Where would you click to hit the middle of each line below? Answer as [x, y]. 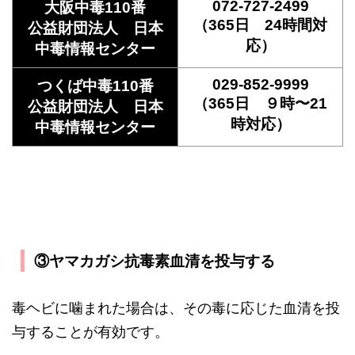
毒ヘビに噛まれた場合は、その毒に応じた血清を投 [176, 308]
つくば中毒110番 [95, 86]
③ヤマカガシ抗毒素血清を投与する [154, 261]
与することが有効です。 [90, 332]
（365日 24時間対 [260, 25]
